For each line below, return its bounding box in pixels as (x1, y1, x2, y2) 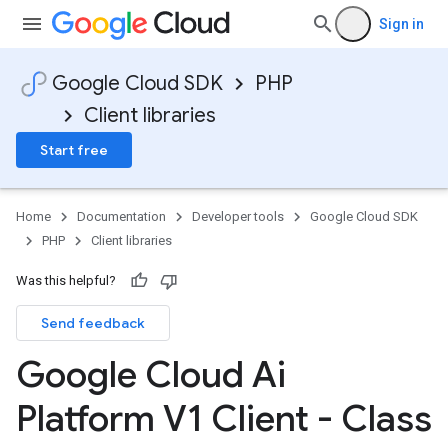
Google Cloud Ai (16, 352, 286, 397)
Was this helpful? (16, 273, 116, 288)
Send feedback (41, 314, 145, 332)
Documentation (77, 209, 166, 224)
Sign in (379, 16, 424, 32)
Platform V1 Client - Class (16, 396, 432, 441)
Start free (40, 141, 108, 159)
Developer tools (192, 209, 284, 224)
